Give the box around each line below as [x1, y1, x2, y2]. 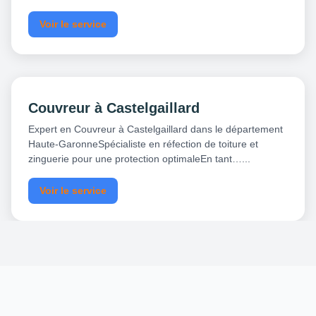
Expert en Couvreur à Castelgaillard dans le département [28, 123, 283, 135]
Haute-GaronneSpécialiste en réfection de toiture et [28, 138, 258, 150]
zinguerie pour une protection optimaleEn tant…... [28, 153, 250, 165]
